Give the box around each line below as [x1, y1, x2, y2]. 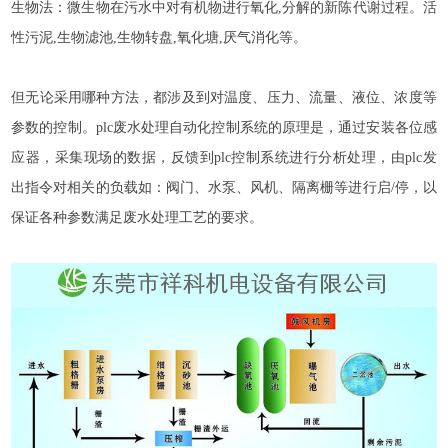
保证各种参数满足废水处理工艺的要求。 [11, 210, 264, 226]
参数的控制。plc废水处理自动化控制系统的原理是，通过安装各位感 [11, 120, 437, 136]
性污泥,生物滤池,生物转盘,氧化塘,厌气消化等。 [11, 30, 308, 46]
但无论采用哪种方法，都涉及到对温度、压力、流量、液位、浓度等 [11, 90, 437, 106]
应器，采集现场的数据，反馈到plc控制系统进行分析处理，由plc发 [11, 150, 437, 166]
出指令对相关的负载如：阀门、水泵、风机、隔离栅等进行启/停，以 [11, 180, 437, 196]
